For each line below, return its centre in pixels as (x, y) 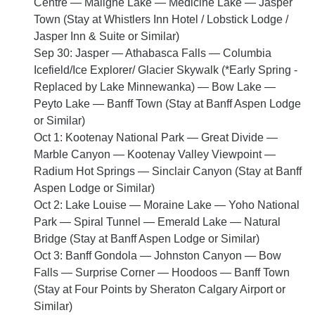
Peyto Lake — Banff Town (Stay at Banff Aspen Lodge (167, 104)
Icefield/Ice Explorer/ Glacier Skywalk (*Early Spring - (166, 70)
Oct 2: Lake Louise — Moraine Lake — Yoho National (167, 205)
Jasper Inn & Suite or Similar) (107, 37)
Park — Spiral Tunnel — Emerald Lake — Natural (157, 222)
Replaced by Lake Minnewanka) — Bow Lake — (155, 87)
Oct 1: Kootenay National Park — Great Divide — (156, 138)
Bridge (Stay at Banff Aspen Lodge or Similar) (147, 239)
